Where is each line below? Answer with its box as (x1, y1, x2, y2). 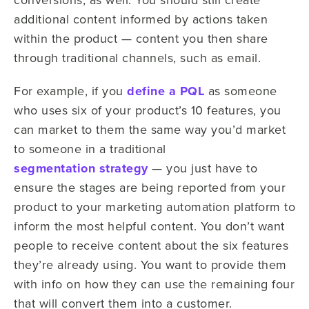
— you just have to (148, 159, 257, 177)
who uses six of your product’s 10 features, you (14, 101, 281, 119)
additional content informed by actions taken (14, 10, 268, 28)
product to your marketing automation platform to (14, 198, 295, 215)
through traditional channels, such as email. (14, 49, 265, 66)
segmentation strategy (14, 159, 148, 177)
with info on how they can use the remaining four (14, 275, 295, 292)
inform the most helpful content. (14, 217, 201, 235)
